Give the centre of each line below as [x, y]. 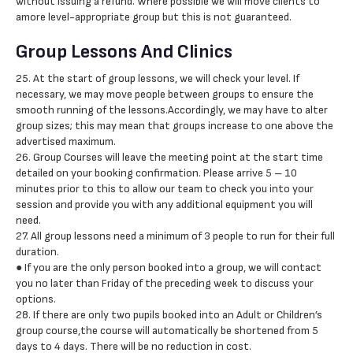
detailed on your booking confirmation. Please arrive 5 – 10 [156, 173]
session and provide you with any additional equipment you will [164, 204]
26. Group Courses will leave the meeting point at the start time [169, 157]
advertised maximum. [66, 141]
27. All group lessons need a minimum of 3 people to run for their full [175, 236]
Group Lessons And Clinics [124, 52]
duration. [37, 252]
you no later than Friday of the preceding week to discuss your [165, 283]
